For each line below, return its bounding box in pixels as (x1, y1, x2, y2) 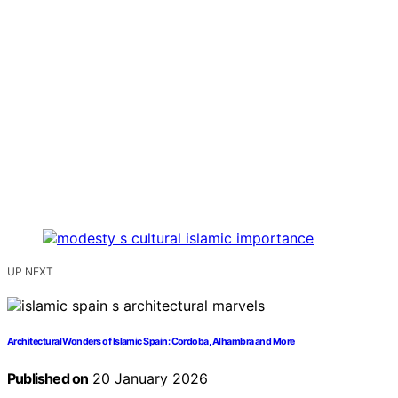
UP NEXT (7, 265, 53, 279)
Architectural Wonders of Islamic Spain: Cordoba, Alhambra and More (7, 336, 295, 348)
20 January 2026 (88, 370, 209, 388)
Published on (7, 370, 89, 388)
